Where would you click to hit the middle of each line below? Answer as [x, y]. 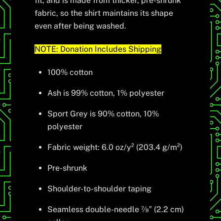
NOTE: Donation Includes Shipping [98, 49]
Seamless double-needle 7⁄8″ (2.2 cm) [116, 209]
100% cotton [70, 72]
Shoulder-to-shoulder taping [99, 188]
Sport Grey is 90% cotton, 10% [103, 113]
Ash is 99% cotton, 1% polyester [106, 93]
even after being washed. [81, 26]
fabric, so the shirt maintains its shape [104, 13]
